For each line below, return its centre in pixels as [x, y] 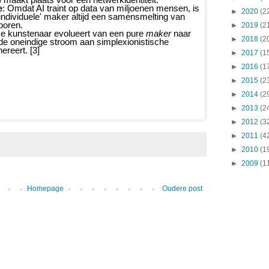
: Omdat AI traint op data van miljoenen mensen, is [101, 8]
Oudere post [182, 189]
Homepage [45, 189]
